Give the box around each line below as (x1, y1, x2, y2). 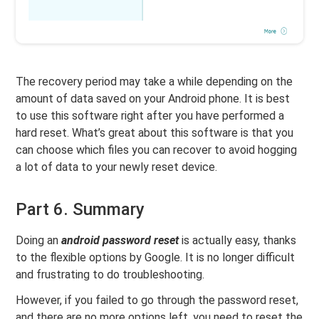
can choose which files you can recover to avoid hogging (16, 143, 298, 157)
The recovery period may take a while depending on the (16, 75, 293, 89)
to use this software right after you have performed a (16, 109, 285, 123)
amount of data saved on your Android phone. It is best (16, 92, 291, 106)
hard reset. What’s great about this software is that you (16, 126, 294, 140)
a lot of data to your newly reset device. (16, 160, 218, 174)
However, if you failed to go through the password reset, (16, 293, 299, 308)
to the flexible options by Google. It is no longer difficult (16, 251, 296, 265)
